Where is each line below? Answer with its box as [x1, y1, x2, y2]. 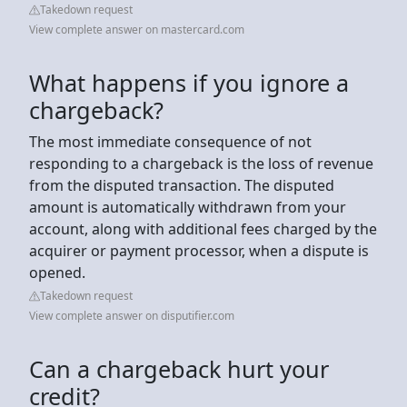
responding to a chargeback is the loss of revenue [29, 153, 373, 174]
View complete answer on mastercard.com [29, 21, 244, 37]
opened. [29, 262, 85, 283]
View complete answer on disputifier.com [29, 307, 234, 323]
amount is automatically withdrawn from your [29, 196, 346, 217]
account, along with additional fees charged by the [29, 218, 377, 239]
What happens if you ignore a [29, 66, 349, 98]
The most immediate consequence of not [29, 131, 312, 152]
